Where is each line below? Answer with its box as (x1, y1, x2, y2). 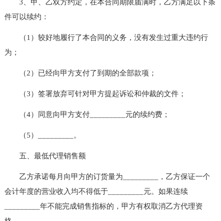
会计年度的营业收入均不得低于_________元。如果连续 (4, 187, 188, 195)
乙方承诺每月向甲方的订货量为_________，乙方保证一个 (4, 172, 210, 181)
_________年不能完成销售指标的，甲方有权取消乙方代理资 (4, 202, 203, 210)
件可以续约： (4, 12, 49, 21)
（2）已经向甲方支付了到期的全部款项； (4, 69, 156, 77)
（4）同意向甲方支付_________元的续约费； (4, 110, 170, 118)
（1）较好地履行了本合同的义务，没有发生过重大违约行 (4, 33, 208, 41)
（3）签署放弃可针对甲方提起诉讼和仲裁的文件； (4, 89, 186, 98)
